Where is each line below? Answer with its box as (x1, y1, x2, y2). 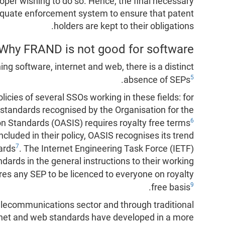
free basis (151, 182, 191, 192)
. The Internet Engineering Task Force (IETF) (19, 144, 194, 154)
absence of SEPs (124, 75, 191, 85)
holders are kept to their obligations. (54, 21, 194, 32)
